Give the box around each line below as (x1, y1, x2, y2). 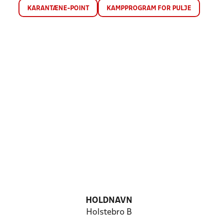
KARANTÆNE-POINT (27, 5, 89, 12)
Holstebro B (86, 208, 132, 217)
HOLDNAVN (86, 197, 132, 205)
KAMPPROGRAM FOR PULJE (106, 5, 191, 12)
